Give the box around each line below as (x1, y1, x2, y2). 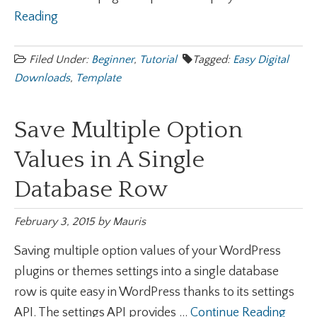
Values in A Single (14, 146, 204, 173)
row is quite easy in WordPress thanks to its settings (14, 285, 294, 299)
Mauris (113, 215, 146, 228)
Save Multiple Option (14, 117, 243, 144)
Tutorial (139, 53, 177, 66)
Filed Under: (29, 53, 91, 66)
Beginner (91, 53, 134, 66)
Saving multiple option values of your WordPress (14, 244, 281, 258)
